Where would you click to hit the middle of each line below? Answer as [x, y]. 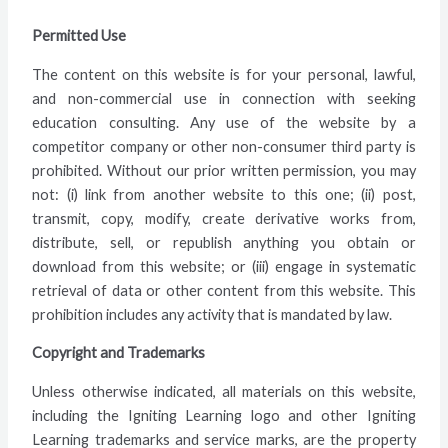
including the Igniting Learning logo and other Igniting [224, 415]
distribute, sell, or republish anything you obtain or [224, 242]
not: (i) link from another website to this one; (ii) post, [224, 194]
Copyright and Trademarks [119, 353]
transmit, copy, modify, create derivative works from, [224, 218]
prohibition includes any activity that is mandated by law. [212, 314]
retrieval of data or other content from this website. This [224, 290]
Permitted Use [79, 36]
